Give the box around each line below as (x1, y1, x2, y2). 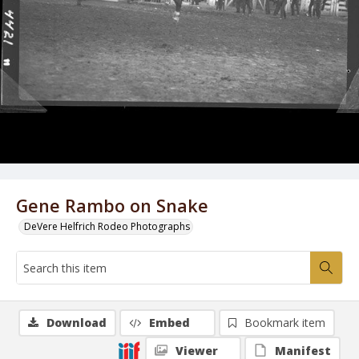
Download (46, 315, 107, 330)
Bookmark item (244, 315, 325, 330)
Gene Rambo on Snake (16, 194, 208, 217)
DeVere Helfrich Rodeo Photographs (24, 220, 190, 233)
